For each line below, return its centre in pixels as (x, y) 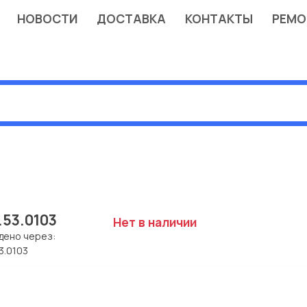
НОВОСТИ (47, 19)
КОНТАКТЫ (219, 19)
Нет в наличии (155, 222)
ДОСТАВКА (131, 19)
